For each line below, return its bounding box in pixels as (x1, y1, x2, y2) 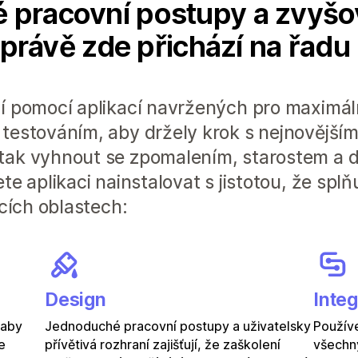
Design (45, 288, 106, 311)
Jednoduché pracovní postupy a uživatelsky (45, 317, 311, 334)
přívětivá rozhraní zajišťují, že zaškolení (45, 336, 280, 352)
